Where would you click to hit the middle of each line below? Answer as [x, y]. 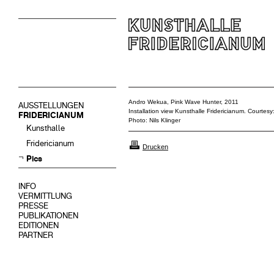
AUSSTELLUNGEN [51, 106]
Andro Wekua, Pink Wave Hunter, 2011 [183, 102]
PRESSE [33, 206]
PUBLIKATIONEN [48, 216]
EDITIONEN [39, 225]
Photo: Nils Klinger [154, 120]
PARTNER [36, 235]
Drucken [155, 146]
